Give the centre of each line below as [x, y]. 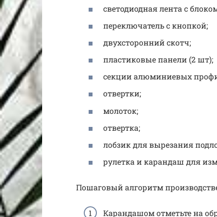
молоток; [121, 110]
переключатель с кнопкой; [155, 25]
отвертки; [122, 93]
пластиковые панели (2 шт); [158, 60]
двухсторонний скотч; [147, 42]
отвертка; [122, 127]
